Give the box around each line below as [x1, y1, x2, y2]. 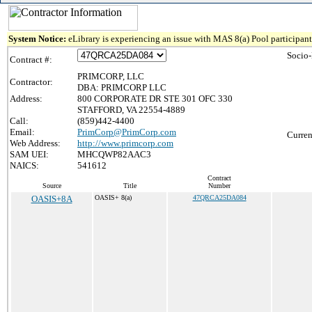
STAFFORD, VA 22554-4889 [77, 104, 185, 115]
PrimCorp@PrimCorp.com [77, 127, 176, 137]
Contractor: [10, 77, 53, 87]
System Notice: [8, 33, 68, 44]
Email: [10, 127, 35, 137]
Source [42, 182, 61, 189]
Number [208, 182, 231, 189]
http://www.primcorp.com [77, 138, 173, 148]
